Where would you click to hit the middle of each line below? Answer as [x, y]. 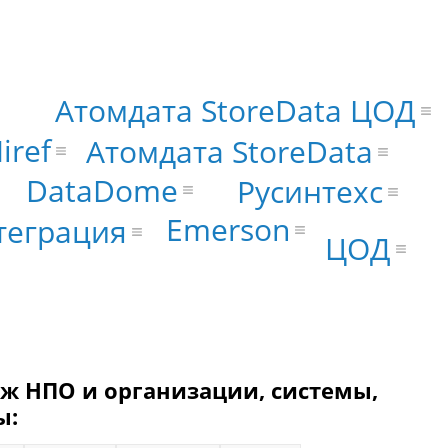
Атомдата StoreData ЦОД [235, 110]
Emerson [228, 229]
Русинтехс [310, 191]
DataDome [101, 190]
